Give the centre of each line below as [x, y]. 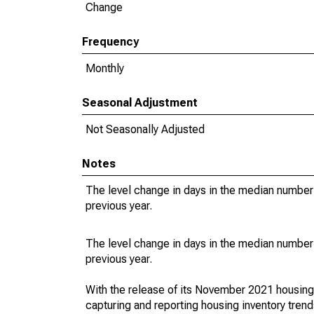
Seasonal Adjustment [140, 103]
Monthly [105, 68]
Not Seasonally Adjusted [145, 129]
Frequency [110, 42]
